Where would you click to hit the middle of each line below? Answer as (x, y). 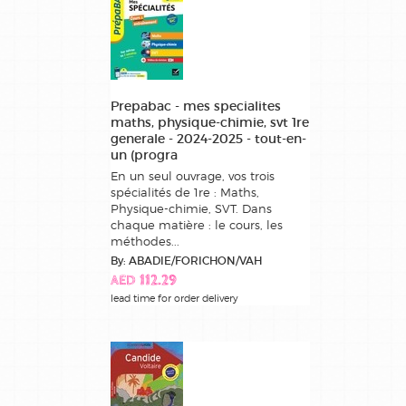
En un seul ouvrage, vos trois (193, 175)
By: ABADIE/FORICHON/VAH (186, 260)
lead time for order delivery (174, 298)
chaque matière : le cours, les (197, 224)
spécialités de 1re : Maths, (185, 192)
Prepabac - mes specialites (196, 106)
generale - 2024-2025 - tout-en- (208, 138)
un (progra (144, 155)
